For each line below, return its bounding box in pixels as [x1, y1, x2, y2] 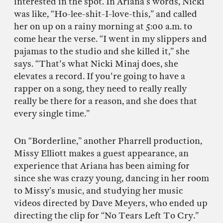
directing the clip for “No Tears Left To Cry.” [14, 211, 199, 222]
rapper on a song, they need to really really [14, 84, 187, 95]
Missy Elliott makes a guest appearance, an [14, 148, 189, 159]
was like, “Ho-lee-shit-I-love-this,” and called [14, 9, 197, 20]
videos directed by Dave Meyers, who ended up [14, 198, 208, 209]
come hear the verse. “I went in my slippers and [14, 34, 207, 45]
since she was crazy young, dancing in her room [14, 173, 209, 184]
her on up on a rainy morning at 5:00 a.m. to [14, 21, 192, 32]
